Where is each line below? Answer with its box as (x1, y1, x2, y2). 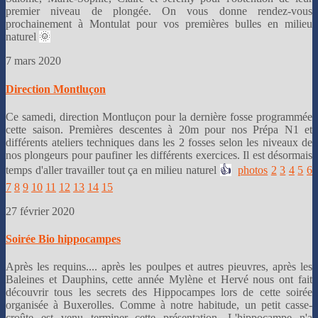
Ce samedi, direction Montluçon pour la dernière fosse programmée (6, 110, 312, 123)
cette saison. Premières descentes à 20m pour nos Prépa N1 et (6, 123, 312, 136)
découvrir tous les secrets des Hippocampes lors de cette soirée (6, 286, 312, 299)
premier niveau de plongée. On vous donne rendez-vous (6, 5, 312, 18)
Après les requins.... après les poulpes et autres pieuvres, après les (6, 261, 312, 273)
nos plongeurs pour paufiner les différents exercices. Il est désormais (6, 148, 312, 161)
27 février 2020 (6, 204, 77, 217)
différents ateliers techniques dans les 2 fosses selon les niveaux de (6, 136, 312, 148)
